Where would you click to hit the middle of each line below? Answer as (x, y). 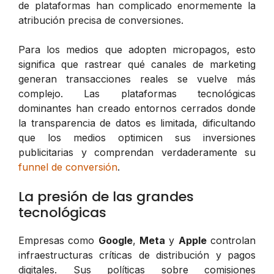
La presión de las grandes (106, 196)
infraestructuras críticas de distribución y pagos (137, 255)
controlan (231, 240)
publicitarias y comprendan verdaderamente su (137, 152)
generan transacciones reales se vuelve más (137, 79)
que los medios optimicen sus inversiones (137, 137)
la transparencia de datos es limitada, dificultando (137, 123)
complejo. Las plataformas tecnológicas (137, 93)
